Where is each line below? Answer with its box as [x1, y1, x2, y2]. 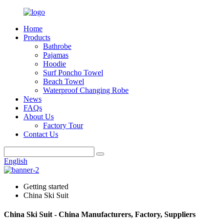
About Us [23, 112, 54, 121]
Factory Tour [43, 121, 83, 130]
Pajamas [43, 51, 68, 59]
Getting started [23, 182, 68, 191]
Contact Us [23, 130, 58, 138]
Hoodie [43, 60, 66, 68]
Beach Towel [43, 77, 84, 86]
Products [23, 33, 50, 42]
